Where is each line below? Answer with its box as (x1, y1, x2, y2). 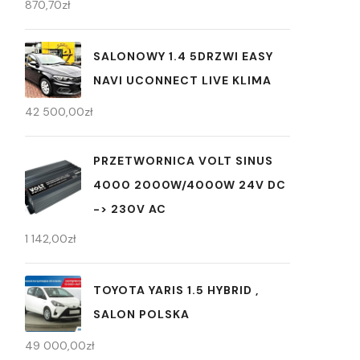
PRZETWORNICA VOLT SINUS (93, 153, 273, 169)
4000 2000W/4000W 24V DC (93, 178, 286, 193)
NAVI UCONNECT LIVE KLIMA (93, 72, 272, 88)
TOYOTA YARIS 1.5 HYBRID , (93, 282, 259, 297)
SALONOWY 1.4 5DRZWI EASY (93, 48, 273, 63)
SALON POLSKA (93, 306, 190, 321)
